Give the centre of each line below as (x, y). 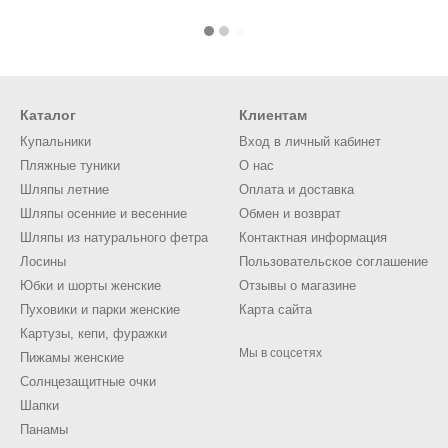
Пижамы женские (72, 357)
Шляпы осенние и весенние (103, 213)
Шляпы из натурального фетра (114, 237)
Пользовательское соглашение (333, 261)
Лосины (43, 261)
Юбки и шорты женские (90, 285)
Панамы (44, 429)
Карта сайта (275, 309)
